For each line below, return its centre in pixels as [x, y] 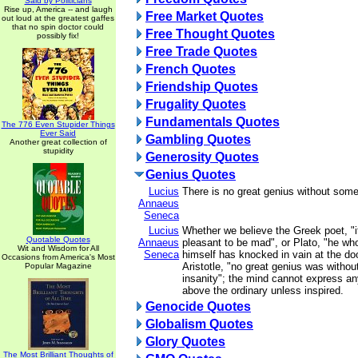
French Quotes [191, 69]
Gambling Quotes [198, 139]
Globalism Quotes [199, 324]
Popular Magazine [58, 266]
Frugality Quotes [196, 104]
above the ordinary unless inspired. [263, 290]
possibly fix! [58, 36]
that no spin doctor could [58, 27]
